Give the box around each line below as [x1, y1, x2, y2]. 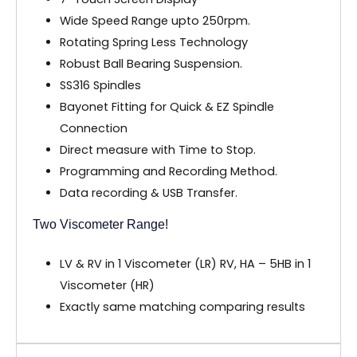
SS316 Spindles [59, 76, 141, 93]
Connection [59, 120, 127, 136]
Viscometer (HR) [59, 277, 155, 293]
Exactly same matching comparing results [59, 298, 305, 315]
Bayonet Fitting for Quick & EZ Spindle [59, 98, 274, 115]
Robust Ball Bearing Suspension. [59, 55, 242, 72]
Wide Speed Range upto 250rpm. [59, 12, 250, 29]
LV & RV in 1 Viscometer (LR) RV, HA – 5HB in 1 [59, 255, 311, 272]
